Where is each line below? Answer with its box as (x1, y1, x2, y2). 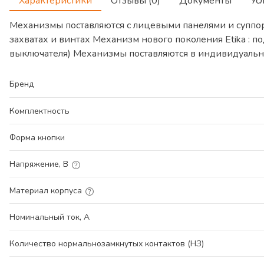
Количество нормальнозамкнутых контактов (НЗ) (9, 238, 204, 249)
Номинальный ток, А (9, 212, 90, 223)
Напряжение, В (9, 159, 68, 170)
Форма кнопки (9, 132, 65, 143)
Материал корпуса (9, 185, 82, 196)
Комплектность (9, 105, 70, 117)
